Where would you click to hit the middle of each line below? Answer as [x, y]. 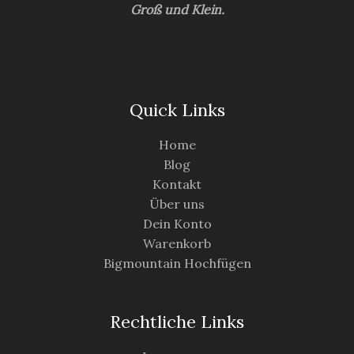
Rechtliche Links [177, 321]
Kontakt [177, 185]
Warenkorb [177, 244]
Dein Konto [177, 224]
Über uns [177, 204]
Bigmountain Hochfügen [177, 264]
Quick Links [177, 109]
